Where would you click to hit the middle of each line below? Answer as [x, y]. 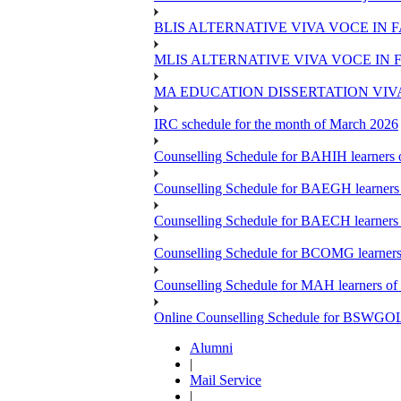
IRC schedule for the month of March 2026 [276, 124]
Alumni [211, 347]
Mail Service [226, 380]
